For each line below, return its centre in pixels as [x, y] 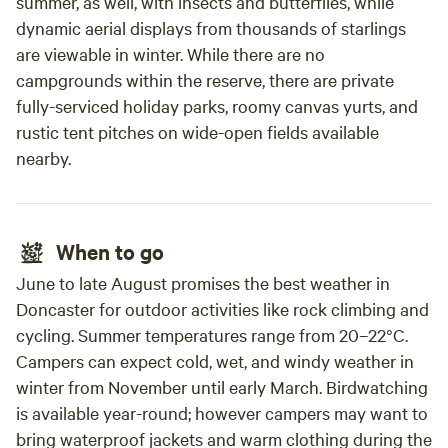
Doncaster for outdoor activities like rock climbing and [222, 308]
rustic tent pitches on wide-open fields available [197, 131]
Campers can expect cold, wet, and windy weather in [215, 360]
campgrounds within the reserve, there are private [205, 79]
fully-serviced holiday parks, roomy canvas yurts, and [217, 105]
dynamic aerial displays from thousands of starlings [211, 27]
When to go [110, 251]
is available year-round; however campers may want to [222, 412]
